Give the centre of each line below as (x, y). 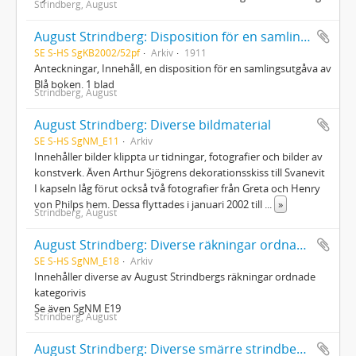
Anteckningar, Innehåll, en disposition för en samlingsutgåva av (183, 68)
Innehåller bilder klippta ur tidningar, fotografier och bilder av (178, 156)
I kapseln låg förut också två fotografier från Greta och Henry (177, 188)
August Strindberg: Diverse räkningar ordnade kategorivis (302, 244)
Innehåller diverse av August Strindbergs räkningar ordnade (175, 276)
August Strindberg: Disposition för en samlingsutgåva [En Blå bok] (306, 36)
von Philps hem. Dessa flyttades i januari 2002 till (149, 204)
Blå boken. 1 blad (74, 84)
